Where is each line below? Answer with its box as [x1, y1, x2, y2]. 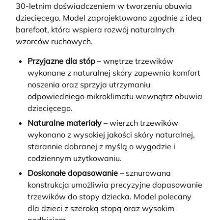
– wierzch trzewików [102, 118, 178, 128]
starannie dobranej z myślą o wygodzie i [27, 141, 175, 152]
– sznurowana [118, 168, 171, 178]
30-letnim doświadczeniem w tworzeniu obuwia [16, 1, 192, 11]
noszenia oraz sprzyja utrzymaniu [27, 80, 150, 90]
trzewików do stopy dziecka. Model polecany [27, 192, 192, 202]
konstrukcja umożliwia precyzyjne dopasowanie [27, 180, 202, 190]
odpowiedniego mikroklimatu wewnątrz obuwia [27, 91, 202, 102]
